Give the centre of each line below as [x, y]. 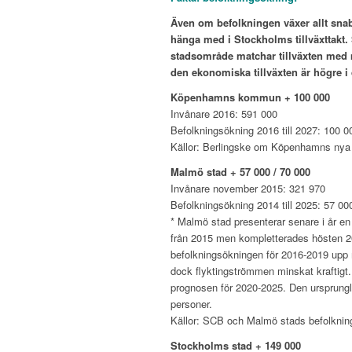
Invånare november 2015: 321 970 [248, 188]
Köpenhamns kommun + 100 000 [250, 97]
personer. [191, 303]
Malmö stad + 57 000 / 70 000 [240, 171]
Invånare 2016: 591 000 [224, 113]
